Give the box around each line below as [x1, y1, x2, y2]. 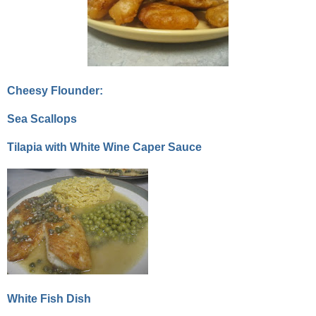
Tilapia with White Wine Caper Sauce [7, 141, 202, 154]
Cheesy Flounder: [7, 85, 103, 97]
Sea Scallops [7, 113, 77, 126]
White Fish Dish [7, 293, 91, 305]
